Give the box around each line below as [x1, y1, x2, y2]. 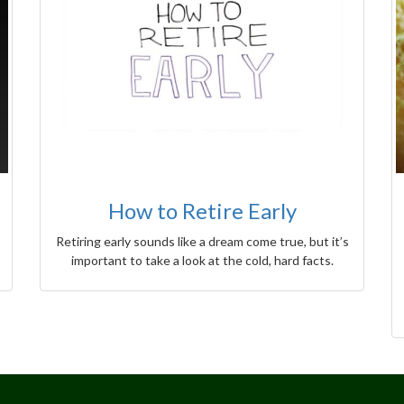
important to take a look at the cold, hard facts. [70, 252, 334, 269]
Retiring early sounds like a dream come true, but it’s [55, 234, 349, 250]
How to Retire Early [107, 197, 297, 225]
